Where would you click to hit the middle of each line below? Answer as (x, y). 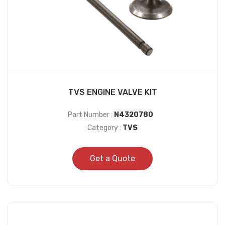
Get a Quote (113, 159)
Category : (105, 128)
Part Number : (91, 115)
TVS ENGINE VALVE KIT (113, 92)
